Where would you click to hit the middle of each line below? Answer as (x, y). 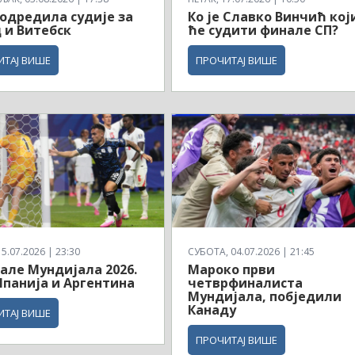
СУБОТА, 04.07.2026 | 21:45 (252, 251)
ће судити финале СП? (265, 31)
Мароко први (232, 269)
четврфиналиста (246, 282)
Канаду (212, 309)
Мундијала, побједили (265, 296)
